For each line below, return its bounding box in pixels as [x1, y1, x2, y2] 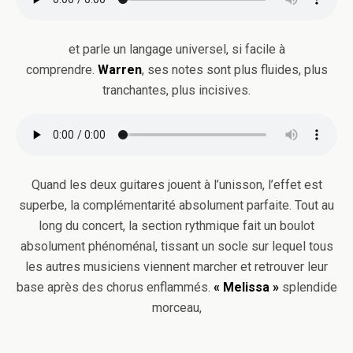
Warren [97, 62, 142, 77]
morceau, [151, 300, 202, 315]
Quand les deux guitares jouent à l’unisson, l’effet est [31, 177, 322, 192]
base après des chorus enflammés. [16, 280, 210, 295]
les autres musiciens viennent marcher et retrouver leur [25, 259, 328, 274]
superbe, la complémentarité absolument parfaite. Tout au [19, 198, 334, 213]
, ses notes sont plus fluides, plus [141, 62, 328, 77]
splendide [281, 280, 337, 295]
